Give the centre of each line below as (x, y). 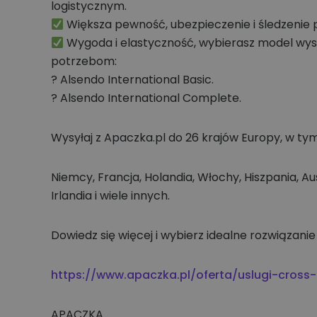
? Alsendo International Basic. (135, 80)
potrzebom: (85, 61)
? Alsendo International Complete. (149, 98)
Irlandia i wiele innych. (113, 196)
